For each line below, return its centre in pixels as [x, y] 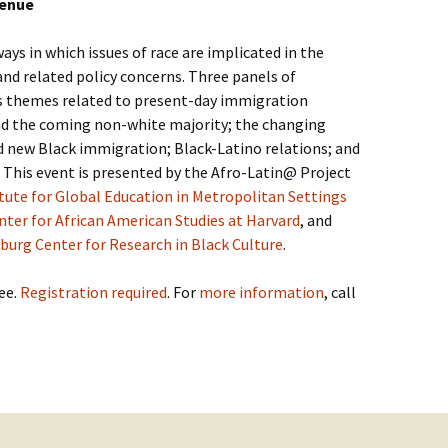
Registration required [93, 292]
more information [261, 292]
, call [340, 292]
